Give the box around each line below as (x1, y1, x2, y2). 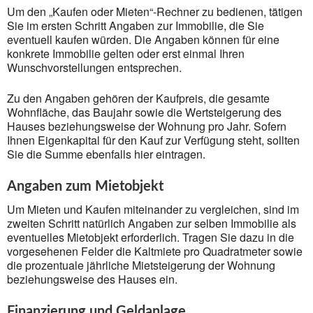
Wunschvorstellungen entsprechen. (7, 59, 182, 75)
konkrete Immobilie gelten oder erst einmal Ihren (7, 45, 245, 61)
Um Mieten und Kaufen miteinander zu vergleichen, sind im (7, 201, 299, 217)
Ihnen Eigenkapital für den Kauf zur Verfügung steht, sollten (7, 132, 300, 148)
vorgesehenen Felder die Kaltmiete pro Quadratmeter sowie (7, 243, 303, 259)
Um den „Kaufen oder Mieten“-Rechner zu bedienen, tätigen (7, 3, 303, 20)
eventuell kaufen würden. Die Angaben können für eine (7, 31, 279, 48)
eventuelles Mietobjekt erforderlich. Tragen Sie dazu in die (7, 229, 294, 245)
